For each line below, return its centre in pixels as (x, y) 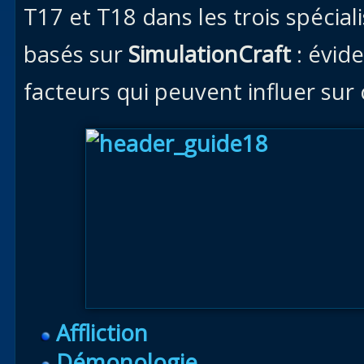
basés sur (76, 54)
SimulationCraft (210, 54)
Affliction (102, 333)
